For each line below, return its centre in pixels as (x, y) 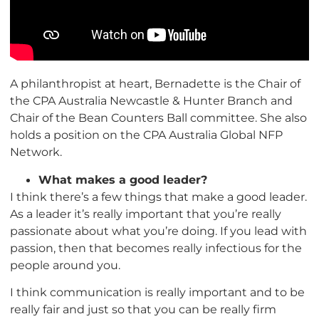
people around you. (65, 265)
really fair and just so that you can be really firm (143, 309)
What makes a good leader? (123, 179)
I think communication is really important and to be (157, 292)
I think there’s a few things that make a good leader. (158, 196)
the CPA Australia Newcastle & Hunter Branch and (151, 101)
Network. (36, 152)
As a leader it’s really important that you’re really (146, 213)
